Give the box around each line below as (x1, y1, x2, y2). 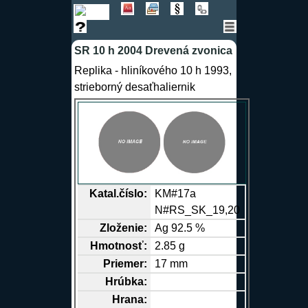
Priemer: (102, 258, 147, 270)
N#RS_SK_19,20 (155, 204, 241, 217)
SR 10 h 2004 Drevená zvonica (74, 44, 232, 56)
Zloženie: (99, 222, 147, 234)
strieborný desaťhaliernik (74, 81, 195, 93)
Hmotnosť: (89, 240, 147, 252)
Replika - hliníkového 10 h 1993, (74, 65, 232, 77)
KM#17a (155, 188, 197, 200)
